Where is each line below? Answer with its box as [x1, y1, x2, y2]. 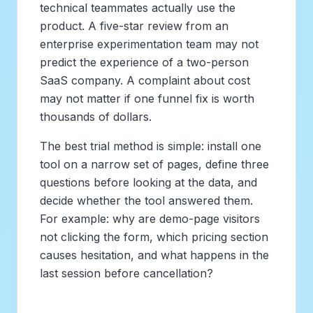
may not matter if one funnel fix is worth [40, 91, 254, 105]
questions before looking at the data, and [40, 175, 257, 189]
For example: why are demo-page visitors [40, 211, 260, 226]
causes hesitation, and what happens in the [40, 247, 269, 262]
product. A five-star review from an [40, 18, 228, 33]
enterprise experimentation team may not [40, 36, 259, 51]
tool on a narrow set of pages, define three [40, 156, 269, 171]
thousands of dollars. [40, 109, 152, 124]
